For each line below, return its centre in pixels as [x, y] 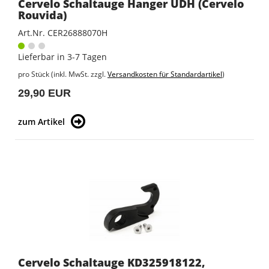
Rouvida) [42, 15]
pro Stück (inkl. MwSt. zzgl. [63, 74]
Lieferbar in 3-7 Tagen [62, 57]
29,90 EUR [44, 93]
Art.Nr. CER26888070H [63, 33]
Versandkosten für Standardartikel [165, 74]
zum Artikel [41, 122]
